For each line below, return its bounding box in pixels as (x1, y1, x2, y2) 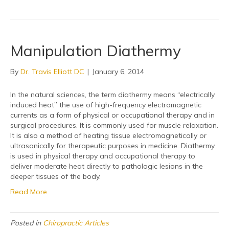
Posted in (10, 218, 43, 227)
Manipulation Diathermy (10, 40, 181, 60)
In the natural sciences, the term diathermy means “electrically (10, 89, 215, 99)
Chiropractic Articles (43, 218, 109, 227)
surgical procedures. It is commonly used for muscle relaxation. (10, 120, 218, 130)
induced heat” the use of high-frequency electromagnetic (10, 100, 201, 109)
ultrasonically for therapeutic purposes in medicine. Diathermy (10, 141, 215, 150)
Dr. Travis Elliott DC (20, 66, 84, 76)
